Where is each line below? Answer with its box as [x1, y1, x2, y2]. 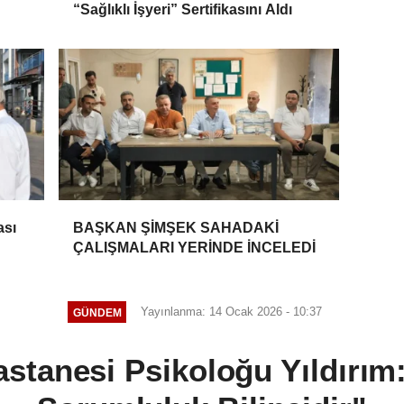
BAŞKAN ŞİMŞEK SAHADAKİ [73, 220, 280, 236]
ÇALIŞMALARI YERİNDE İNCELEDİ [73, 240, 317, 256]
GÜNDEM [72, 306, 122, 318]
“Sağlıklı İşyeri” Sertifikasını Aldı [73, 2, 293, 18]
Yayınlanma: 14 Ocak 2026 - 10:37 [141, 305, 323, 319]
